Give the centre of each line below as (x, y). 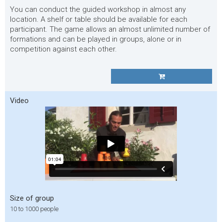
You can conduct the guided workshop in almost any (98, 9)
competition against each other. (63, 49)
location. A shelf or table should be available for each (99, 19)
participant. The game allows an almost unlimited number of (110, 29)
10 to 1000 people (34, 209)
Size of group (32, 198)
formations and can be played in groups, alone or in (96, 39)
